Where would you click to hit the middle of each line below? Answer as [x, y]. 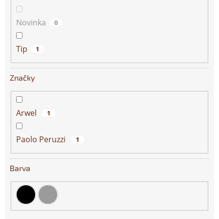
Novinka [31, 23]
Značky [22, 78]
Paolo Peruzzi [42, 140]
